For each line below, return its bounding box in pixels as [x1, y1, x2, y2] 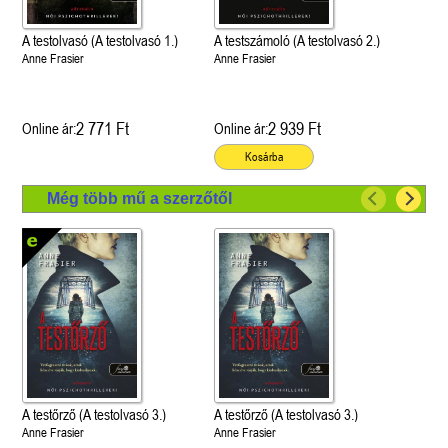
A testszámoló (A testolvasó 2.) [213, 31, 380, 49]
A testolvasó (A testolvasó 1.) [22, 31, 179, 49]
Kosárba [244, 149, 284, 164]
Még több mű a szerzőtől [47, 189, 233, 207]
